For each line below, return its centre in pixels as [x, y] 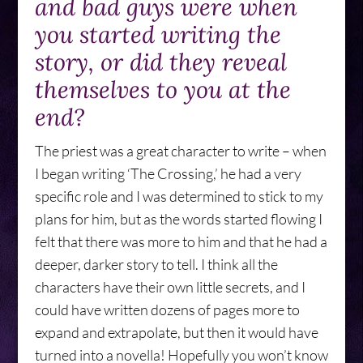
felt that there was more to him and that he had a [181, 241]
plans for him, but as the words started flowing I [178, 219]
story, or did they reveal [160, 62]
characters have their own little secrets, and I [170, 287]
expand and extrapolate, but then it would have [176, 332]
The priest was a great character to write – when [180, 151]
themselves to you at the [162, 90]
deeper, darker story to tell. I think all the [156, 264]
